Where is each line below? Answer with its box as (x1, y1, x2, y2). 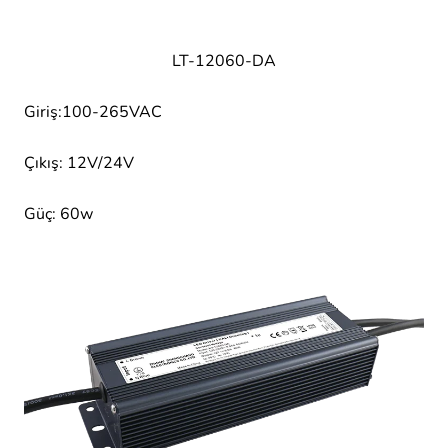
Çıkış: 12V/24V (24, 151, 134, 174)
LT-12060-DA (172, 49, 276, 72)
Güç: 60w (24, 203, 93, 226)
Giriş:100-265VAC (24, 100, 162, 123)
